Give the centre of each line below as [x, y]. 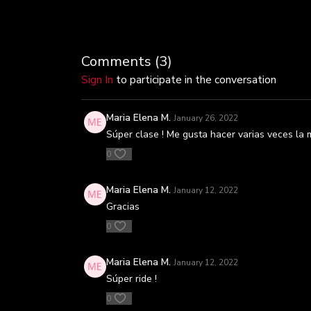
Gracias [123, 207]
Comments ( [120, 61]
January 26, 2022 [206, 118]
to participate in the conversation [195, 80]
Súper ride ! [132, 279]
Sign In [97, 80]
